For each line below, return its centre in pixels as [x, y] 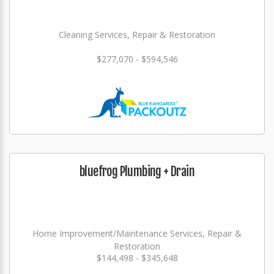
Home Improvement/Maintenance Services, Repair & [137, 233]
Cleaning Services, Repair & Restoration [137, 34]
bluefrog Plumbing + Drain [137, 171]
